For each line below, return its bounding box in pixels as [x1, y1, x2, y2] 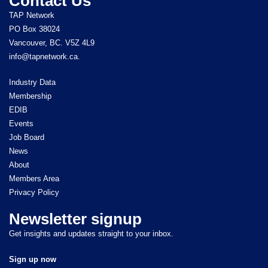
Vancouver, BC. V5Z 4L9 [9, 38, 95, 47]
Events [9, 118, 33, 128]
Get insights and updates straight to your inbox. [9, 229, 173, 238]
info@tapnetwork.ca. [9, 51, 80, 61]
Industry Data [9, 77, 56, 87]
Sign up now [9, 254, 56, 264]
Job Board [9, 132, 44, 142]
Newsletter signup [9, 209, 142, 228]
